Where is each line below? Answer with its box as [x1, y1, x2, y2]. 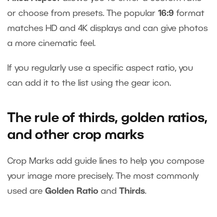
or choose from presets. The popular [7, 10, 158, 18]
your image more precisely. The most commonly [7, 172, 199, 181]
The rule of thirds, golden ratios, [7, 113, 208, 125]
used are [7, 187, 45, 196]
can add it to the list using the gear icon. [7, 79, 173, 88]
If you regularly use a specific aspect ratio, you [7, 64, 193, 73]
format [174, 10, 204, 18]
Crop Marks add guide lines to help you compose [7, 157, 204, 166]
